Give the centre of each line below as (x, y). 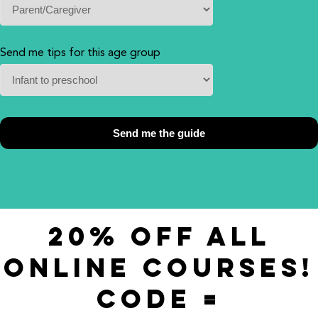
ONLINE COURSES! (159, 270)
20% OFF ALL (159, 239)
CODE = (159, 301)
